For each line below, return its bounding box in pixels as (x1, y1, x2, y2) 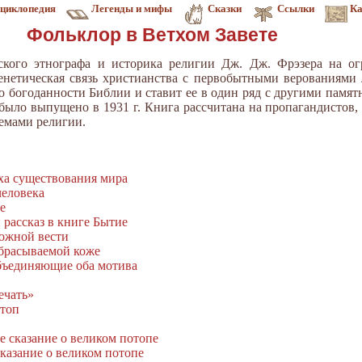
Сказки (208, 2, 242, 15)
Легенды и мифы (91, 2, 172, 15)
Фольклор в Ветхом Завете (27, 24, 278, 45)
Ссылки (277, 2, 314, 15)
